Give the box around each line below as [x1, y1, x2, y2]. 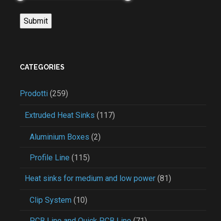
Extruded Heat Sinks [25, 110, 95, 120]
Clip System [30, 195, 72, 205]
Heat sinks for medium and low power [25, 174, 155, 183]
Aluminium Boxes [30, 132, 89, 142]
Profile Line [30, 153, 70, 162]
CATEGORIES [20, 63, 65, 71]
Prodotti [20, 89, 48, 98]
